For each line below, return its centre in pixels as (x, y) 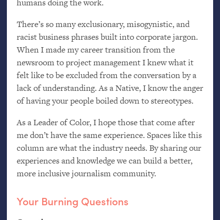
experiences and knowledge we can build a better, (104, 161)
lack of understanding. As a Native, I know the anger (110, 88)
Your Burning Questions (72, 201)
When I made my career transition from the (96, 50)
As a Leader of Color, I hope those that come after (106, 123)
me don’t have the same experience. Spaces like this (109, 135)
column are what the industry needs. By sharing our (109, 148)
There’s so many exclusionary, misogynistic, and (103, 24)
